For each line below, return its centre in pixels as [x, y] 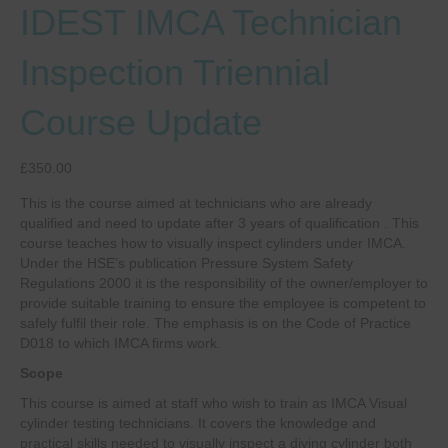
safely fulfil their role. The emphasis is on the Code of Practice [215, 323]
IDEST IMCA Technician [211, 23]
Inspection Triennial [175, 73]
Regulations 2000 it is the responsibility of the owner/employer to [224, 283]
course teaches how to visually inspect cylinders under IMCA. [213, 243]
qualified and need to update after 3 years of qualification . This [219, 223]
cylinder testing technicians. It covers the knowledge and [198, 423]
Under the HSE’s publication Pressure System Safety [186, 263]
